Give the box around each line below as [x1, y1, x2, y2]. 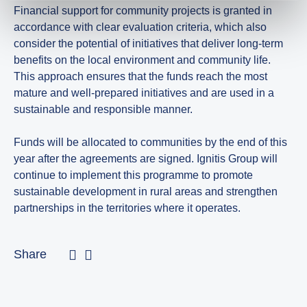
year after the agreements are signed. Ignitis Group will [14, 152, 278, 164]
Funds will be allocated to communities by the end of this [14, 136, 287, 148]
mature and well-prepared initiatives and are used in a [14, 86, 274, 99]
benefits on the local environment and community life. [14, 53, 271, 66]
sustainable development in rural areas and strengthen [14, 185, 278, 197]
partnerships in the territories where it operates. [14, 201, 241, 214]
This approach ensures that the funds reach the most [14, 70, 267, 82]
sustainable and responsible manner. [14, 103, 193, 115]
